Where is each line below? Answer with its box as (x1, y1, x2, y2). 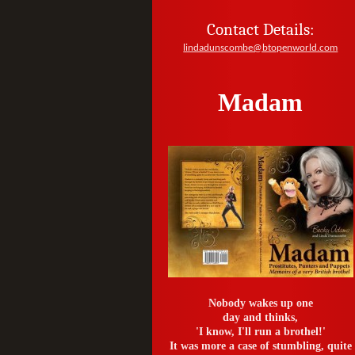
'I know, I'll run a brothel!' (195, 326, 326, 338)
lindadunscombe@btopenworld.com (183, 43, 338, 53)
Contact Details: (206, 20, 315, 39)
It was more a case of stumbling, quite (169, 340, 352, 353)
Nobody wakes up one (208, 297, 313, 310)
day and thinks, (223, 311, 299, 324)
